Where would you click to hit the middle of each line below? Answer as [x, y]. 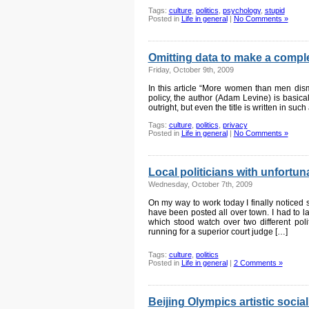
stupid [275, 10]
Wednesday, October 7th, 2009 [200, 184]
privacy [235, 125]
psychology [241, 10]
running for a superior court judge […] [218, 232]
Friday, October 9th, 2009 [191, 70]
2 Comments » [258, 263]
